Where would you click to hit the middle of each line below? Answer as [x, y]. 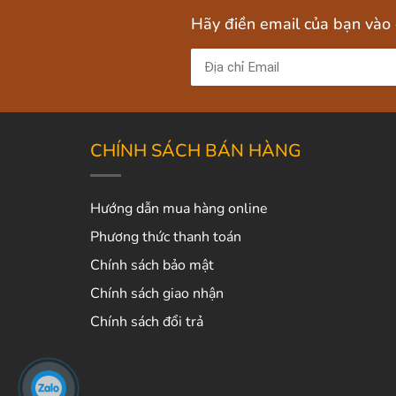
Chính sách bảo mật [152, 265]
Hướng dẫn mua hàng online [179, 208]
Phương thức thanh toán [166, 236]
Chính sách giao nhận [157, 293]
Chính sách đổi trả [147, 321]
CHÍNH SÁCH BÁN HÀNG [196, 150]
